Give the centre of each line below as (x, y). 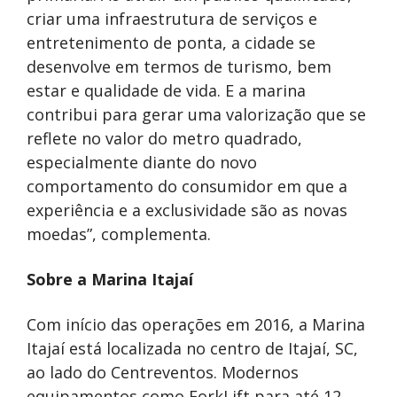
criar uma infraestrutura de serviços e (172, 18)
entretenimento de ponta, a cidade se (171, 42)
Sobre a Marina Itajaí (110, 279)
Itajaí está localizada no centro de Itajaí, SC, (192, 348)
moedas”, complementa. (121, 234)
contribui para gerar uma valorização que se (196, 114)
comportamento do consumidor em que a (187, 186)
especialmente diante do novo (142, 162)
